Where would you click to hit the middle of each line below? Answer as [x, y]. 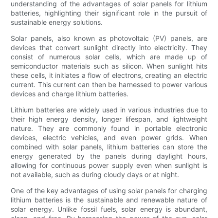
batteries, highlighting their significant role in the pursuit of [109, 13]
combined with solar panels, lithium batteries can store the [109, 147]
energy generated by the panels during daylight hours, [109, 156]
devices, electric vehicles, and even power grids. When [109, 138]
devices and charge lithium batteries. [70, 94]
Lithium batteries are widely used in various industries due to [109, 110]
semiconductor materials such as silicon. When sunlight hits [109, 66]
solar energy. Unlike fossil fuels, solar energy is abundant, [109, 209]
